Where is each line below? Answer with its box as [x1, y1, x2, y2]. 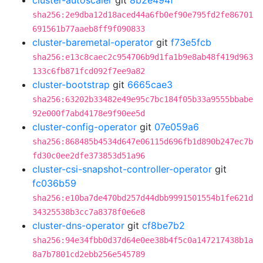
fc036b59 [32, 177, 76, 189]
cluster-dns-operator [32, 220, 124, 231]
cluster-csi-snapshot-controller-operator [32, 163, 212, 175]
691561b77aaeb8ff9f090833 [32, 24, 145, 33]
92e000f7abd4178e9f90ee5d [32, 109, 145, 118]
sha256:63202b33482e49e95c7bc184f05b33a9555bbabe [32, 95, 253, 104]
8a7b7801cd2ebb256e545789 [32, 249, 145, 259]
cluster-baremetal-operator [32, 36, 153, 48]
